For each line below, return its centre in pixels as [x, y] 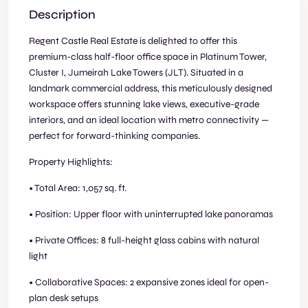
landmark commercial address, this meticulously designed [151, 88]
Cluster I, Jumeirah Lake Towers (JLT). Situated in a [136, 73]
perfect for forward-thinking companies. [114, 136]
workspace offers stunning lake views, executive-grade [144, 104]
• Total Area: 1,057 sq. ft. [78, 188]
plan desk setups [64, 298]
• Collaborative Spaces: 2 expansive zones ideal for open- [149, 282]
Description [62, 14]
